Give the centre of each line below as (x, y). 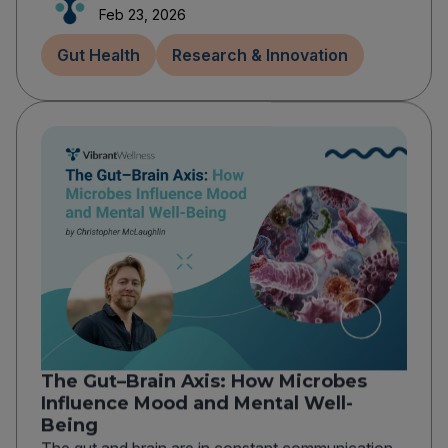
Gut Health (98, 55)
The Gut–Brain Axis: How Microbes (204, 381)
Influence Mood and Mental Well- (197, 403)
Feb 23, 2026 (142, 15)
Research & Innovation (260, 55)
